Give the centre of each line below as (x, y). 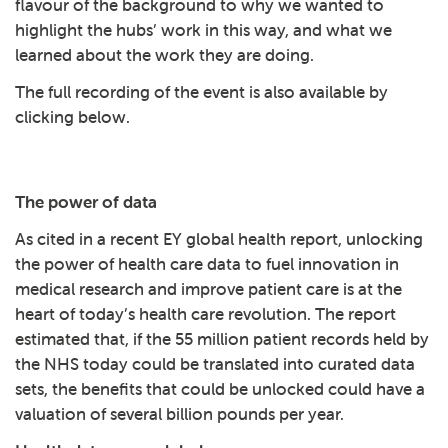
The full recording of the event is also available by (201, 92)
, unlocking (380, 239)
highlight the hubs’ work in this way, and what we (203, 30)
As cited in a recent (89, 239)
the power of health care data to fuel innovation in (207, 264)
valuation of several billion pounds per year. (179, 414)
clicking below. (72, 117)
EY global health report (250, 239)
